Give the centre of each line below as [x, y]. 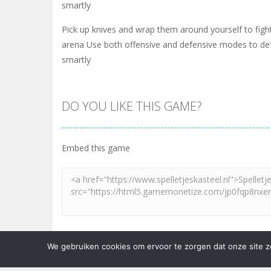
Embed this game [96, 148]
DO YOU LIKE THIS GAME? [132, 106]
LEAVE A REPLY [102, 243]
